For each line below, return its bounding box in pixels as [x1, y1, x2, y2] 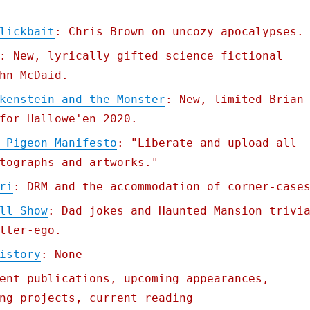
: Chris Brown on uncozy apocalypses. [54, 25, 304, 39]
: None [40, 248, 82, 262]
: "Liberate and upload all [116, 136, 297, 150]
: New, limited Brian [165, 93, 304, 107]
